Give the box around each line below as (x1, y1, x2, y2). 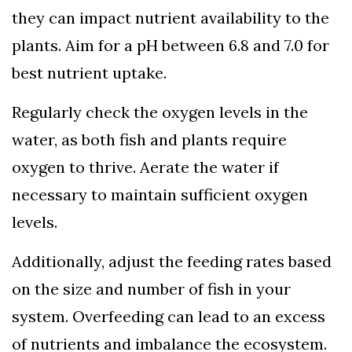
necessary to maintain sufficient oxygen (12, 185, 308, 205)
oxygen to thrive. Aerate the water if (12, 157, 279, 178)
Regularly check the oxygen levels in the (12, 102, 308, 123)
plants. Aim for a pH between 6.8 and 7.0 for (12, 35, 329, 56)
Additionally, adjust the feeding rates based (12, 251, 332, 272)
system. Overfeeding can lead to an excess (12, 306, 325, 327)
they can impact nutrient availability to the (12, 8, 329, 28)
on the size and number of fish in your (12, 279, 291, 299)
